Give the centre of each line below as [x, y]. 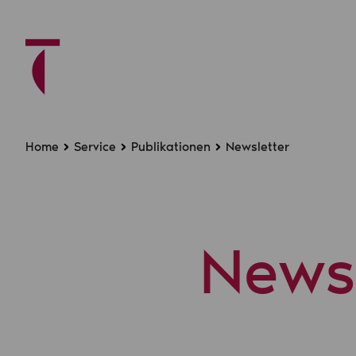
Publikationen [171, 147]
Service [95, 147]
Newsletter [257, 147]
